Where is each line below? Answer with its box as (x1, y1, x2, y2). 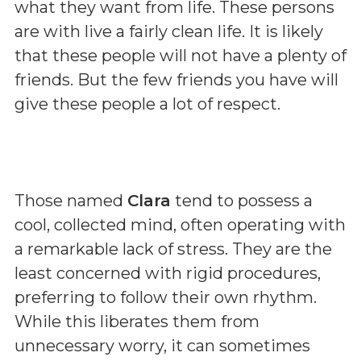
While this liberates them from (15, 312, 259, 331)
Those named (15, 191, 127, 210)
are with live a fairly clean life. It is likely (15, 22, 323, 41)
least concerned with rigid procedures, (15, 263, 321, 283)
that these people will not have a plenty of (15, 46, 346, 65)
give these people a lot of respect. (15, 94, 280, 114)
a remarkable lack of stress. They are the (15, 239, 332, 259)
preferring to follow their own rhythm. (15, 288, 317, 307)
